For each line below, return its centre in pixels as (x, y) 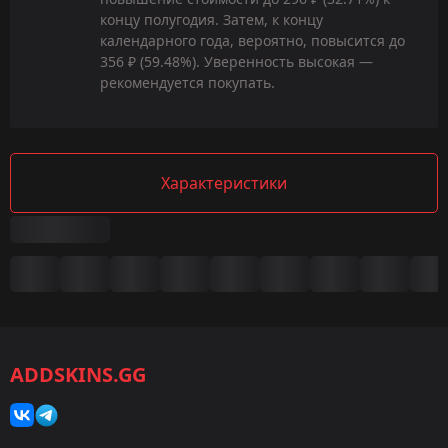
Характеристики (224, 183)
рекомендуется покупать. (187, 83)
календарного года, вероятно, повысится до (252, 41)
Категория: (83, 375)
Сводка (73, 261)
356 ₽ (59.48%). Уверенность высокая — (236, 62)
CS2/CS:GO (81, 336)
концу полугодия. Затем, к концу (211, 20)
